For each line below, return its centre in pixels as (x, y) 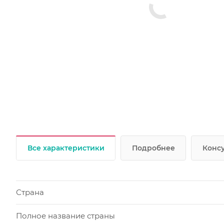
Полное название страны (65, 216)
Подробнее (153, 148)
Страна (30, 192)
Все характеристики (66, 148)
